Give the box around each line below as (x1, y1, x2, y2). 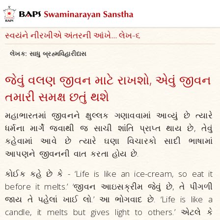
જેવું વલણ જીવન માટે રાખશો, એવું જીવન (5, 71, 211, 88)
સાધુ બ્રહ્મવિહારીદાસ (29, 49, 87, 58)
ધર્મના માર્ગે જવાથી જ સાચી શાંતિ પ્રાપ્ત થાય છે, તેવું (5, 122, 213, 134)
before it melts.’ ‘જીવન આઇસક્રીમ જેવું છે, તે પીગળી (5, 181, 213, 192)
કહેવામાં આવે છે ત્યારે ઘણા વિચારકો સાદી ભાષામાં (5, 135, 213, 146)
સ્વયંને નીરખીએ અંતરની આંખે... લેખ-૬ (5, 29, 140, 43)
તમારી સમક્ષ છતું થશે (5, 88, 109, 105)
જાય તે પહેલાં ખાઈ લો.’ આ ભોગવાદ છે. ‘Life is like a (5, 193, 213, 205)
